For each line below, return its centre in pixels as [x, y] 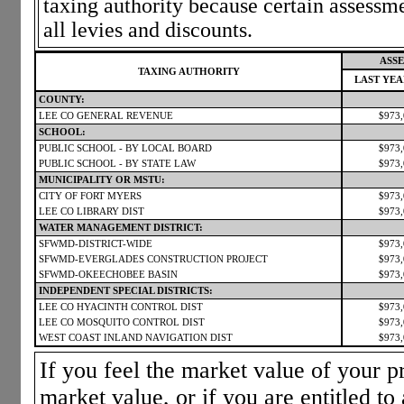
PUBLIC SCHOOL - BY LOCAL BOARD [125, 148]
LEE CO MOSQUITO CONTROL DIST [122, 322]
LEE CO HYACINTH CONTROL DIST [121, 307]
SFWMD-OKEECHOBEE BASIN [108, 274]
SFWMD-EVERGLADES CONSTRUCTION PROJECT [153, 259]
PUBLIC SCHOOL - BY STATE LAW [117, 163]
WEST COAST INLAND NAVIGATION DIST [136, 337]
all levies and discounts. [148, 29]
